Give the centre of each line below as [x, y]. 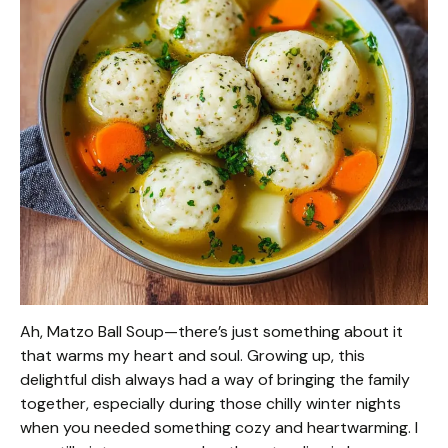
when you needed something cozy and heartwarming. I [219, 427]
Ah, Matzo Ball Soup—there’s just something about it [211, 331]
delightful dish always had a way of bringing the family [215, 379]
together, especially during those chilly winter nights [210, 403]
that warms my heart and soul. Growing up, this [192, 355]
